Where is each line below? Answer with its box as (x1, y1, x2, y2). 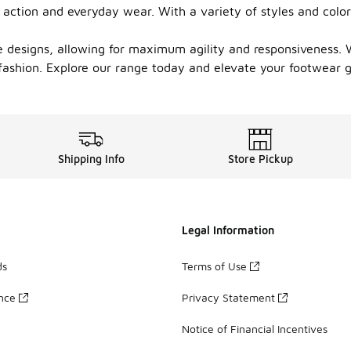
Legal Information (182, 223, 274, 237)
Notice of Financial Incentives (182, 321, 327, 335)
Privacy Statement (182, 290, 275, 304)
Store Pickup (227, 152, 293, 165)
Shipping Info (57, 152, 125, 165)
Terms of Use (182, 259, 247, 273)
